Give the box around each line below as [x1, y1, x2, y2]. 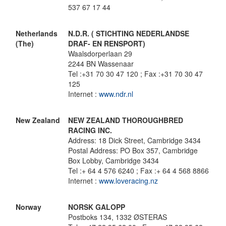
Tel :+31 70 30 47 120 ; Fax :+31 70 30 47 [68, 69, 203, 79]
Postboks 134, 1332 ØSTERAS [68, 212, 167, 222]
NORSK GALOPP [68, 202, 125, 212]
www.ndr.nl [99, 89, 133, 99]
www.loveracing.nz [99, 176, 158, 186]
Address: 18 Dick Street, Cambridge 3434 [68, 135, 201, 145]
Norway [16, 202, 41, 212]
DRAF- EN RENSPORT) [68, 38, 145, 48]
